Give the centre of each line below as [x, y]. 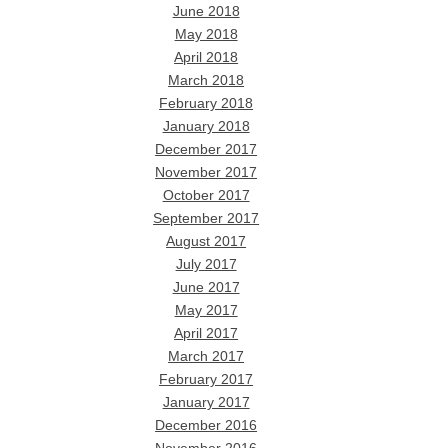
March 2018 [206, 80]
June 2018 [206, 11]
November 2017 [206, 172]
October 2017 [206, 195]
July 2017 [206, 264]
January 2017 [206, 402]
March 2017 [206, 356]
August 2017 [206, 241]
